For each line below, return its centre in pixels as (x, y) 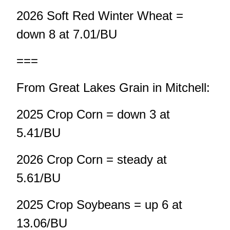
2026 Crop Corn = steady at (92, 160)
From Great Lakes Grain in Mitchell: (113, 88)
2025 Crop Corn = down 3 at (93, 114)
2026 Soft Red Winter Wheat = (100, 16)
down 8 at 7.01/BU (67, 34)
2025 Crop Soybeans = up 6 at (99, 205)
